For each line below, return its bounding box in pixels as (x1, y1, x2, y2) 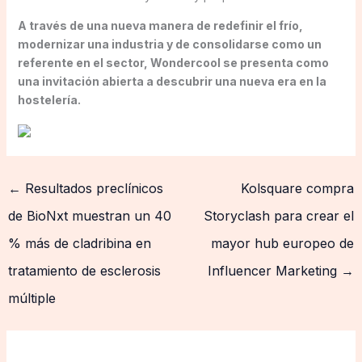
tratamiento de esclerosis (7, 262, 161, 279)
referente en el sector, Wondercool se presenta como (17, 55, 329, 69)
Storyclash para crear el (204, 207, 355, 224)
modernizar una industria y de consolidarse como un (17, 36, 322, 51)
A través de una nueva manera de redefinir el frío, (17, 18, 303, 32)
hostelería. (17, 92, 81, 107)
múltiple (7, 289, 56, 306)
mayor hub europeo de (211, 234, 355, 251)
